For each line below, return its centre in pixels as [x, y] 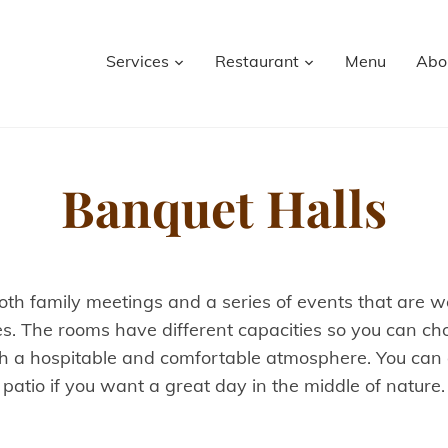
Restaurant [257, 61]
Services [138, 61]
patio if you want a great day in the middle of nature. [224, 385]
